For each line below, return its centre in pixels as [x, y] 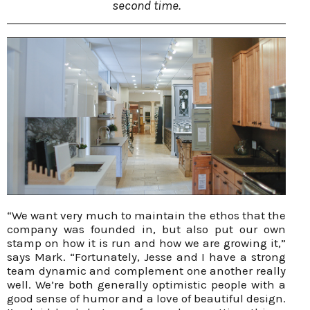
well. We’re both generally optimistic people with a [146, 285]
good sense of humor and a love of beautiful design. [146, 299]
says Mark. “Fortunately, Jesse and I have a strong [146, 257]
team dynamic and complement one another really [146, 271]
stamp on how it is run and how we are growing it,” [146, 243]
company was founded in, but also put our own [146, 229]
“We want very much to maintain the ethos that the [146, 216]
